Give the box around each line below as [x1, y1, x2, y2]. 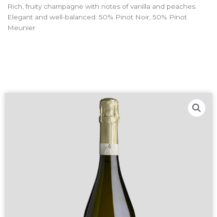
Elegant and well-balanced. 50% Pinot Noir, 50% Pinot [7, 13, 187, 21]
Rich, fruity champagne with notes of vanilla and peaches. [7, 2, 197, 10]
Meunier [7, 23, 35, 31]
